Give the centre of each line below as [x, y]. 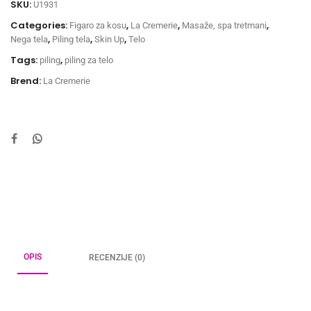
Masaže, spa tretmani [224, 25]
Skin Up [109, 39]
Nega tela [29, 39]
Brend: [27, 81]
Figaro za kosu [98, 25]
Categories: [40, 25]
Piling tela [71, 39]
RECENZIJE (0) [117, 257]
